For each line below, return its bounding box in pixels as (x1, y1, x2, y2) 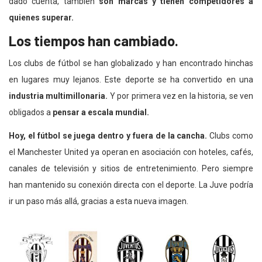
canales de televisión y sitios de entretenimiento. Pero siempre (9, 163, 253, 173)
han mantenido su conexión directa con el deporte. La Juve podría (9, 180, 253, 189)
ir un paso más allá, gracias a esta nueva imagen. (9, 196, 188, 206)
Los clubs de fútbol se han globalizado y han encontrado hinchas (9, 58, 253, 68)
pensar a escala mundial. (53, 107, 149, 117)
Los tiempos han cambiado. (9, 32, 178, 49)
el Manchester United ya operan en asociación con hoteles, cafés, (9, 147, 253, 157)
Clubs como (207, 130, 254, 140)
